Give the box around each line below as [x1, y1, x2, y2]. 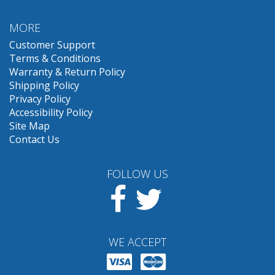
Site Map [9, 119, 50, 133]
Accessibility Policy [9, 106, 93, 120]
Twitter [161, 184, 196, 198]
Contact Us [9, 133, 60, 147]
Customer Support [9, 38, 95, 52]
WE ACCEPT [109, 234, 166, 249]
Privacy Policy [9, 92, 71, 106]
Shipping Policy [9, 79, 79, 93]
